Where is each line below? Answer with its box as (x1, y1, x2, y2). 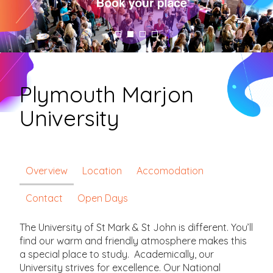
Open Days (77, 191, 129, 204)
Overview (26, 164, 68, 177)
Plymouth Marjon (19, 80, 194, 108)
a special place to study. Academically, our (19, 247, 214, 260)
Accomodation (136, 164, 204, 177)
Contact (26, 191, 63, 204)
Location (82, 164, 122, 177)
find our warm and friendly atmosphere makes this (19, 234, 247, 247)
